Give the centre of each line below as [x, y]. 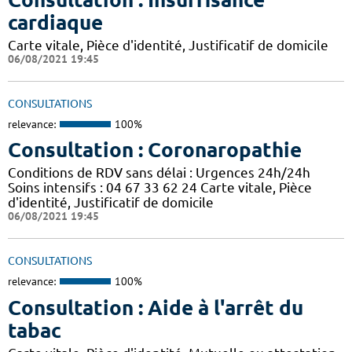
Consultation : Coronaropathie [155, 150]
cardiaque [55, 22]
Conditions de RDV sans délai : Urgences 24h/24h [159, 173]
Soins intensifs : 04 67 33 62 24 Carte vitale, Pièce [160, 188]
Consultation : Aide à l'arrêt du [156, 307]
